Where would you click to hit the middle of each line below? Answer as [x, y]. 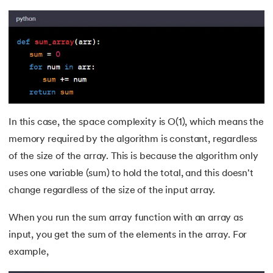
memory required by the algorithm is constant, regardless [133, 139]
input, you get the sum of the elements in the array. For [128, 235]
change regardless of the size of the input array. [112, 190]
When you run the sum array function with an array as [126, 218]
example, [29, 252]
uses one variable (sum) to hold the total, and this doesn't [131, 173]
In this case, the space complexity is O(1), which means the [136, 122]
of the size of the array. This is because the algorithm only [133, 156]
